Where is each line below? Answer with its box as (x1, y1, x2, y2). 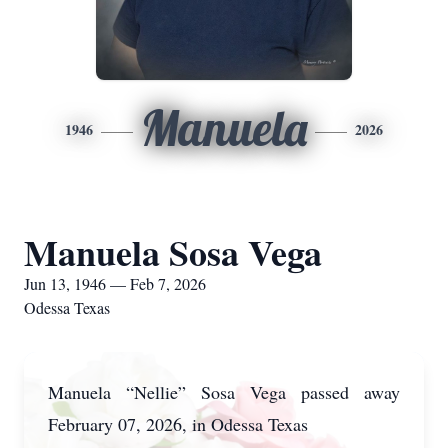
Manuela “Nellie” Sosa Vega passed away (48, 380, 400, 404)
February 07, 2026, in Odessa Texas (48, 412, 308, 436)
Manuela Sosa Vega (24, 226, 322, 278)
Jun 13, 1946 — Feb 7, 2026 (24, 273, 206, 294)
